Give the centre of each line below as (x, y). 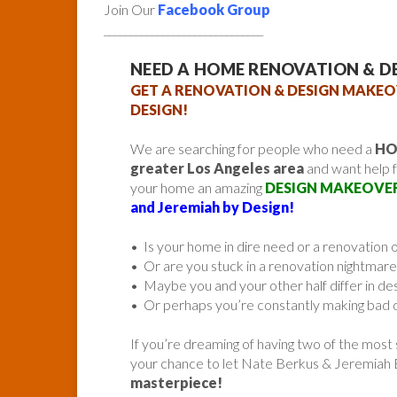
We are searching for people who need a (253, 148)
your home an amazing (198, 187)
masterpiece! (176, 382)
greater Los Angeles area (217, 167)
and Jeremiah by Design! (212, 206)
